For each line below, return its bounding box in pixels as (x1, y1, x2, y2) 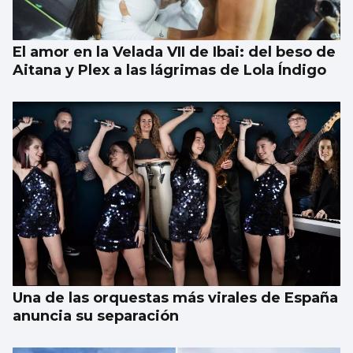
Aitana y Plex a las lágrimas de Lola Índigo (13, 61, 326, 80)
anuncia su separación (13, 307, 179, 325)
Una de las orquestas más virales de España (13, 289, 338, 307)
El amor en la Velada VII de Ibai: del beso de (13, 43, 336, 61)
